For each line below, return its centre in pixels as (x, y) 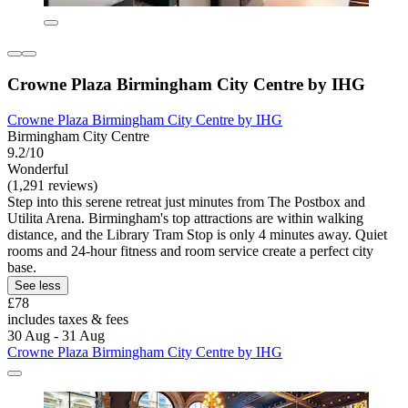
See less (38, 285)
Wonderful (38, 168)
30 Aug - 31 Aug (56, 335)
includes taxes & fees (68, 319)
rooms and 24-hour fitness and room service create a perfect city (190, 250)
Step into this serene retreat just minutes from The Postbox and (186, 201)
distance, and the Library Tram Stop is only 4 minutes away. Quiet (197, 234)
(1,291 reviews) (52, 185)
